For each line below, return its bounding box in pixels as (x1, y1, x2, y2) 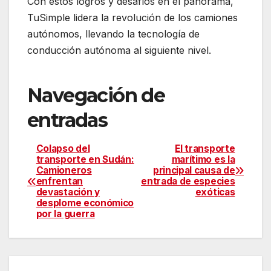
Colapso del (36, 143, 90, 155)
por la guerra (36, 208, 95, 220)
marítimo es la (171, 154, 235, 166)
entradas (27, 108, 108, 132)
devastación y (36, 186, 100, 198)
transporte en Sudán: (36, 154, 134, 166)
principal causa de (152, 165, 235, 177)
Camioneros (36, 165, 92, 177)
